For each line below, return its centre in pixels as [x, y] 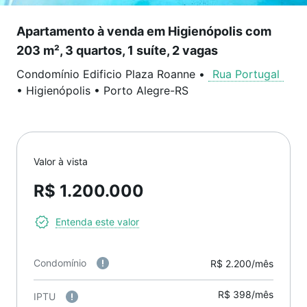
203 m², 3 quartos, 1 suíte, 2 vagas [117, 50]
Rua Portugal [246, 74]
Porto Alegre [137, 90]
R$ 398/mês [246, 294]
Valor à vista [61, 161]
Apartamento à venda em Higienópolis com [144, 31]
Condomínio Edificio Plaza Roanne [106, 74]
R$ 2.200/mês [242, 263]
